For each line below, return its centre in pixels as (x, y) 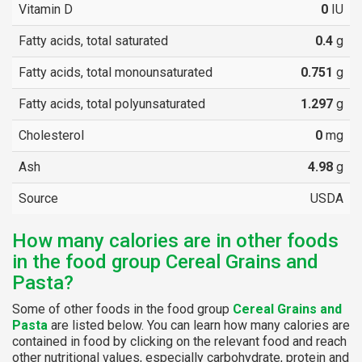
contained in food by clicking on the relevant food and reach (179, 341)
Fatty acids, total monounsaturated (116, 72)
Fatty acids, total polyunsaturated (112, 103)
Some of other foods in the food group (122, 309)
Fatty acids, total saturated (93, 40)
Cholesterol (51, 135)
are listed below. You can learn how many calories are (199, 325)
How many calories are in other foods (175, 240)
